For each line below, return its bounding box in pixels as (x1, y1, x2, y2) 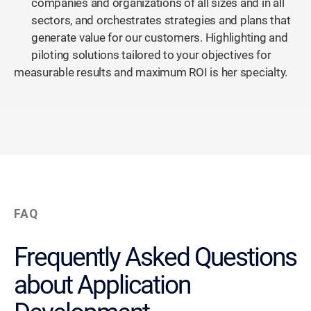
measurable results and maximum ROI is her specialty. (14, 65, 288, 79)
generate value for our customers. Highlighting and (31, 31, 288, 44)
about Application (14, 270, 190, 301)
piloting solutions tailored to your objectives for (31, 48, 271, 62)
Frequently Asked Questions (14, 242, 296, 273)
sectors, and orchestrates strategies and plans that (31, 13, 291, 27)
